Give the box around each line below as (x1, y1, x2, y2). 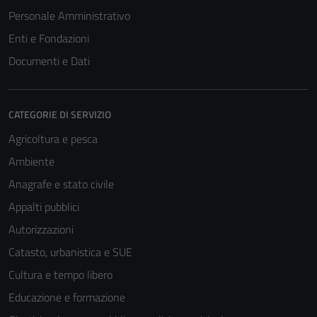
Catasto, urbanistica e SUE (8, 243, 132, 261)
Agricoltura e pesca (8, 130, 98, 148)
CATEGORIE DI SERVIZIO (8, 107, 111, 122)
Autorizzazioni (8, 221, 74, 238)
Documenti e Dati (8, 52, 90, 70)
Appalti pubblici (8, 198, 79, 216)
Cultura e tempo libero (8, 266, 113, 284)
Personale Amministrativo (8, 7, 130, 25)
